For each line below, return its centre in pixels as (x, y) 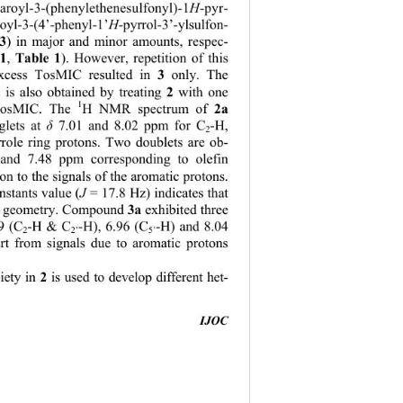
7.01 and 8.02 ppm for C (131, 127)
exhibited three (190, 210)
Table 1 (35, 58)
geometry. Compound (66, 210)
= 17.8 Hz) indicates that (163, 194)
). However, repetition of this (147, 59)
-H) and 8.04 (197, 228)
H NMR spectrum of (150, 109)
